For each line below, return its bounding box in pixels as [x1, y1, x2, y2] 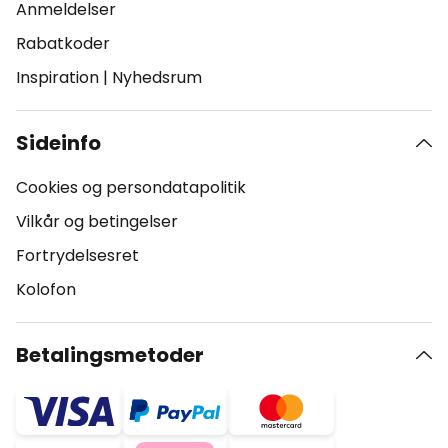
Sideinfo [16, 129, 101, 157]
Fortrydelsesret [16, 244, 139, 267]
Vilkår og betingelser [16, 210, 178, 233]
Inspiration [16, 66, 99, 89]
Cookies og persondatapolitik [16, 176, 246, 199]
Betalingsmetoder [16, 341, 204, 369]
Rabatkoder [16, 32, 110, 55]
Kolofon [16, 278, 76, 301]
